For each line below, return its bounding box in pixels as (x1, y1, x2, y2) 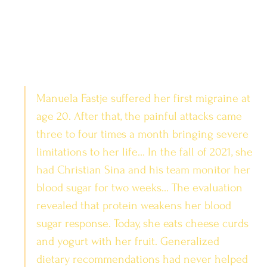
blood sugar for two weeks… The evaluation (36, 181, 246, 194)
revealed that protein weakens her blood (36, 198, 234, 212)
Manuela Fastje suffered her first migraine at (36, 91, 253, 105)
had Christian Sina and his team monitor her (36, 163, 253, 176)
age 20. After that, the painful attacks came (36, 109, 245, 123)
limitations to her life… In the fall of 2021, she (36, 145, 256, 159)
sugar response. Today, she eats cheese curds (36, 216, 252, 230)
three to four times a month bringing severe (36, 127, 252, 141)
